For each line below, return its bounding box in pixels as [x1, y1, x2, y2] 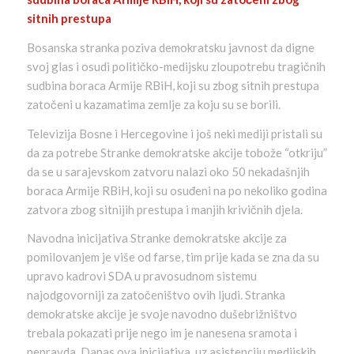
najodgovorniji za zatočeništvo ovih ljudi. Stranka [26, 288, 285, 303]
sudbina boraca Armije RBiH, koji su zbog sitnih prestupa [26, 77, 319, 92]
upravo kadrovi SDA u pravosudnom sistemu [26, 269, 257, 284]
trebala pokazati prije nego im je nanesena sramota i [26, 326, 297, 341]
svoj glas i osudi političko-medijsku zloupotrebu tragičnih [26, 58, 326, 73]
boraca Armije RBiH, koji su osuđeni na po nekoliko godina [26, 183, 327, 198]
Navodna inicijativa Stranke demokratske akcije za [26, 231, 287, 246]
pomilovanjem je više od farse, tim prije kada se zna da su [26, 250, 319, 265]
